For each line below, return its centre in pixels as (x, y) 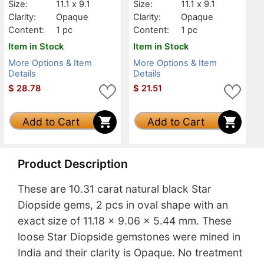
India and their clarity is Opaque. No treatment (130, 253)
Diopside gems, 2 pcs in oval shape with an (123, 205)
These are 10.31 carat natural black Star (115, 189)
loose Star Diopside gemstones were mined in (129, 237)
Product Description (73, 164)
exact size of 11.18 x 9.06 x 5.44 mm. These (125, 221)
